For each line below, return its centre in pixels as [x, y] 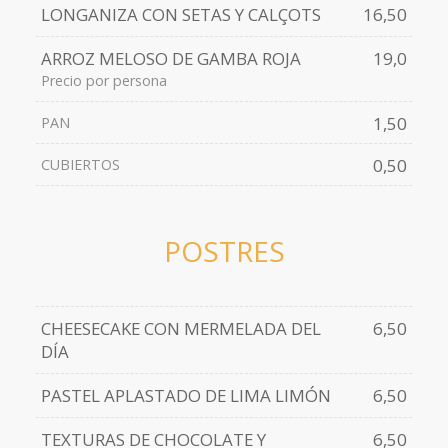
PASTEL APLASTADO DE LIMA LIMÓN [185, 396]
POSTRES [224, 251]
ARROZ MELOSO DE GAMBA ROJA [170, 59]
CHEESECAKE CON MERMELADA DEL [180, 329]
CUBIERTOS [80, 165]
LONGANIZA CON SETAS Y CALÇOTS [180, 15]
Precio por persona [103, 81]
